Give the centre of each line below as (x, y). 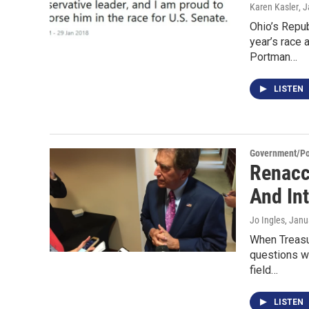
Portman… (273, 57)
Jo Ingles (267, 220)
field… (264, 270)
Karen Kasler (274, 7)
